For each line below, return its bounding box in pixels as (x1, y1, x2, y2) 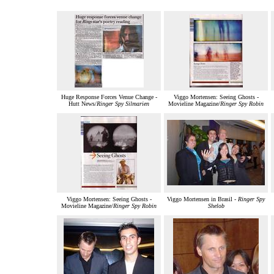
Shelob (207, 202, 224, 210)
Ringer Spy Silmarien (97, 100, 149, 108)
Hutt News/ (68, 100, 97, 108)
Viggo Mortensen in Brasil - (167, 196, 238, 203)
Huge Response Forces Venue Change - (61, 94, 157, 101)
